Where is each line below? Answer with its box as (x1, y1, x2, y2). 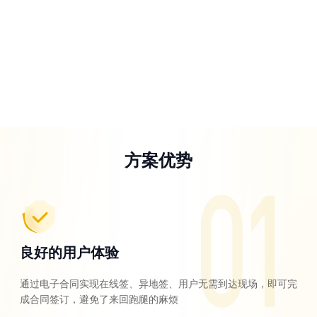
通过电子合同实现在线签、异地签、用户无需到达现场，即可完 (20, 279, 297, 289)
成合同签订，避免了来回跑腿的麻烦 (20, 294, 178, 305)
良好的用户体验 (20, 245, 119, 260)
